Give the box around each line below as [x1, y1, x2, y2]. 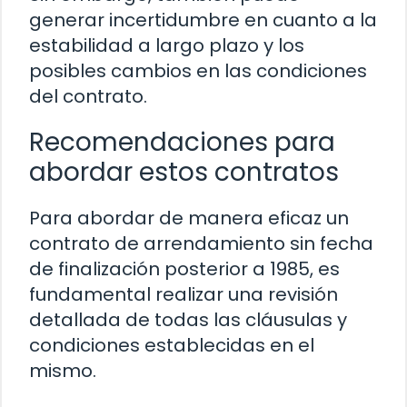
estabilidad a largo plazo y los [29, 32, 304, 58]
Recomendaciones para [29, 124, 335, 160]
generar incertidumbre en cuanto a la [29, 6, 377, 33]
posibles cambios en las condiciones [29, 57, 367, 84]
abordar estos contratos [29, 154, 339, 190]
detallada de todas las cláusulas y [29, 306, 347, 333]
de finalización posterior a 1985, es [29, 255, 340, 282]
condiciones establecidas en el [29, 332, 314, 358]
